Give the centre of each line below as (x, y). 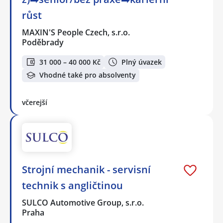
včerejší (35, 102)
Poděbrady (43, 43)
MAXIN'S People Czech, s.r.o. (76, 33)
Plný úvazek (142, 62)
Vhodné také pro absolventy (88, 75)
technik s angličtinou (72, 185)
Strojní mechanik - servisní (86, 169)
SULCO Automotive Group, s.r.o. (83, 202)
